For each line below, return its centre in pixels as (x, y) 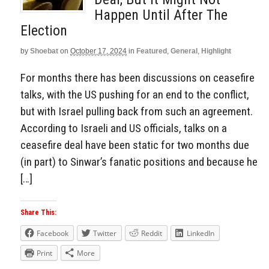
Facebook (53, 234)
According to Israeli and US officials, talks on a (124, 128)
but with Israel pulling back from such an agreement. (137, 111)
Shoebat (44, 51)
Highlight (216, 51)
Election (44, 31)
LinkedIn (201, 234)
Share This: (38, 213)
